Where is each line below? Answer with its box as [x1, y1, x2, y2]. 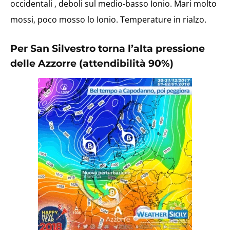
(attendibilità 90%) [79, 57, 174, 69]
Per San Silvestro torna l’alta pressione [10, 43, 205, 54]
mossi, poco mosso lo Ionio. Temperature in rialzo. [10, 14, 206, 25]
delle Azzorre [10, 57, 79, 69]
